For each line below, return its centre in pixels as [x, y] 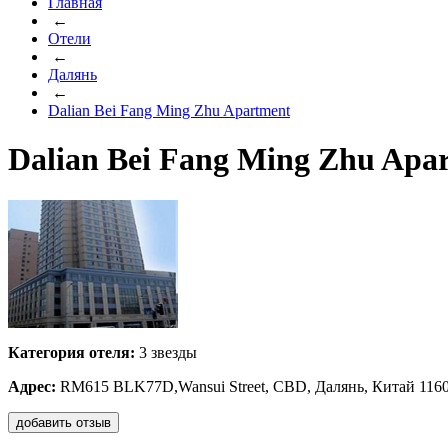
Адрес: [32, 386]
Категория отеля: [71, 352]
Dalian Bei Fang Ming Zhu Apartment [169, 110]
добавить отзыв [63, 422]
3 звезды [166, 352]
